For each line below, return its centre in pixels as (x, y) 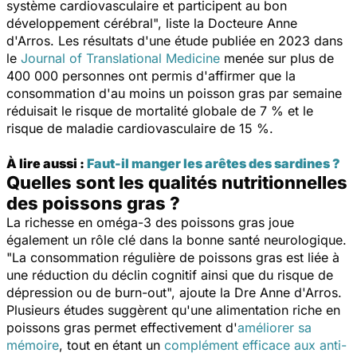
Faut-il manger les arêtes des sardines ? (214, 163)
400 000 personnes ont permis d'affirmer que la (151, 75)
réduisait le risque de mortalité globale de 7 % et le (160, 110)
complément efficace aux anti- (255, 345)
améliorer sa (275, 327)
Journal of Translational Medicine (120, 58)
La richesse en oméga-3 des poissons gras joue (150, 222)
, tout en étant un (112, 345)
